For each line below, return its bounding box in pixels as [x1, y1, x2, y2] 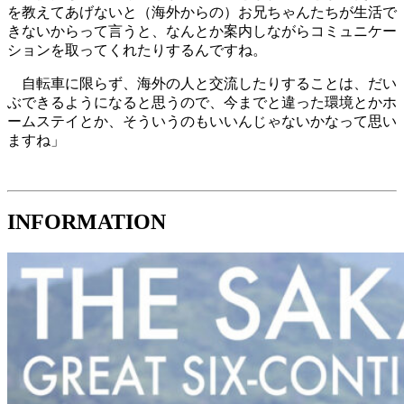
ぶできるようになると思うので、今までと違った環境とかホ [7, 95, 397, 111]
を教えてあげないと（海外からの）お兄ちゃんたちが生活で [7, 5, 397, 21]
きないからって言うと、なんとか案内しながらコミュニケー [7, 23, 397, 40]
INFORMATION [7, 210, 166, 234]
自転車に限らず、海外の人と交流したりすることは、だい [7, 76, 397, 92]
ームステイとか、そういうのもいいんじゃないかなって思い [7, 114, 397, 130]
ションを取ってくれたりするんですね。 [7, 42, 267, 59]
